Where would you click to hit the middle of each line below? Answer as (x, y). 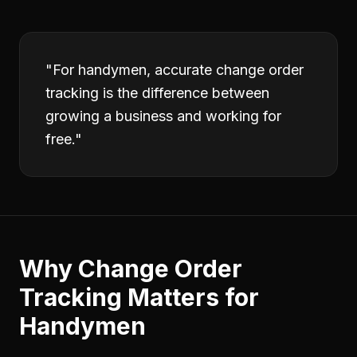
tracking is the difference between (157, 93)
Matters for (190, 297)
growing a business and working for (163, 116)
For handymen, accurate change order (178, 70)
